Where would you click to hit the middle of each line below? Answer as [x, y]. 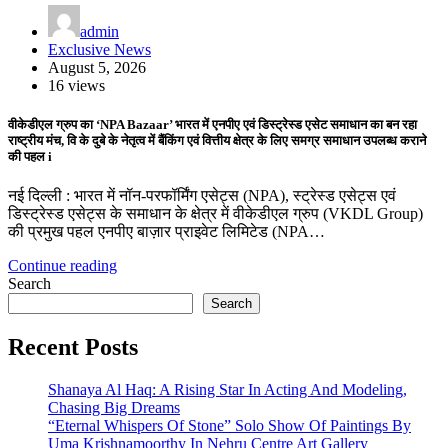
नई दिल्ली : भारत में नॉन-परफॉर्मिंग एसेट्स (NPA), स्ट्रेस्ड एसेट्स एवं [202, 196]
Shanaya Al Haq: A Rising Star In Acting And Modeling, [227, 390]
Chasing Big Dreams [114, 408]
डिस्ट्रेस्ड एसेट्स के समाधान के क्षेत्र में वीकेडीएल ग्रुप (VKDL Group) [215, 214]
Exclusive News [99, 49]
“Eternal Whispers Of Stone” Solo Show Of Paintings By [229, 426]
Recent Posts [73, 347]
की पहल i [30, 157]
